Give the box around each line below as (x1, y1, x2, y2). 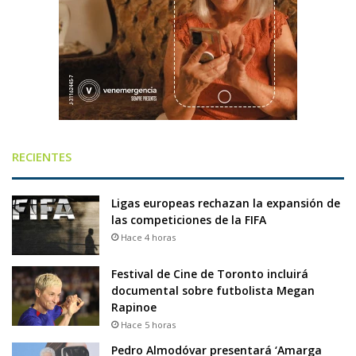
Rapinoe (111, 300, 160, 315)
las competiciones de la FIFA (111, 212, 266, 228)
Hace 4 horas (121, 231, 176, 244)
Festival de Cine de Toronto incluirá (111, 266, 308, 282)
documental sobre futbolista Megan (111, 283, 315, 299)
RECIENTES (12, 149, 72, 165)
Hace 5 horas (121, 319, 176, 331)
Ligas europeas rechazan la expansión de (111, 195, 340, 211)
